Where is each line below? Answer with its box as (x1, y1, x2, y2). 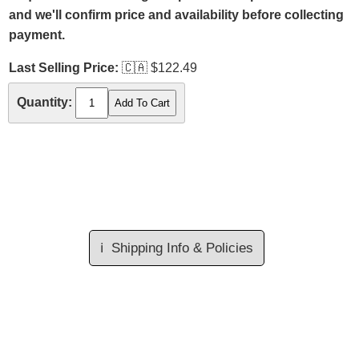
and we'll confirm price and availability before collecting (9, 8, 344, 22)
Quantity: (17, 95, 72, 110)
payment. (9, 28, 65, 42)
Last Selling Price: (9, 61, 119, 75)
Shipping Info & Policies (111, 240, 253, 256)
